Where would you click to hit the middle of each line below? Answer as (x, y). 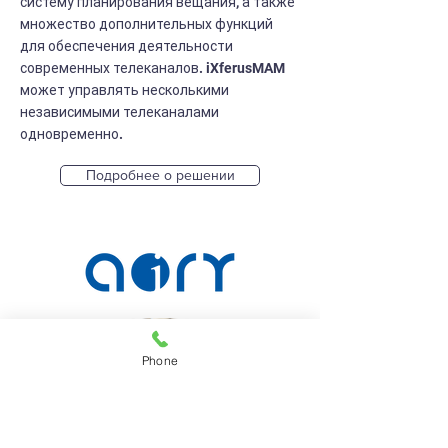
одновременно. (71, 134)
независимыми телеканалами (119, 112)
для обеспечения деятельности (126, 46)
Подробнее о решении (160, 175)
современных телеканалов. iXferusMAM (152, 68)
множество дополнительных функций (146, 24)
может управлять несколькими (124, 90)
